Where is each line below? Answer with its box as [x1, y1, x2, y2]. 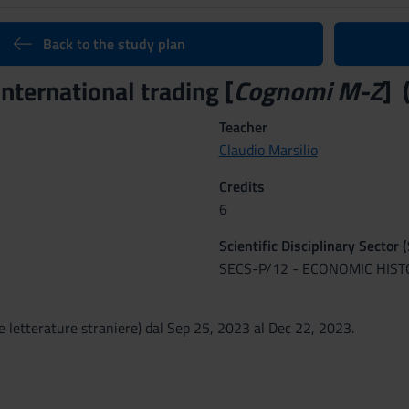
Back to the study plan [42, 33, 185, 55]
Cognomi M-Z [233, 71, 383, 110]
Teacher [218, 116, 267, 138]
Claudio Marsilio [218, 139, 318, 161]
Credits [218, 175, 265, 197]
